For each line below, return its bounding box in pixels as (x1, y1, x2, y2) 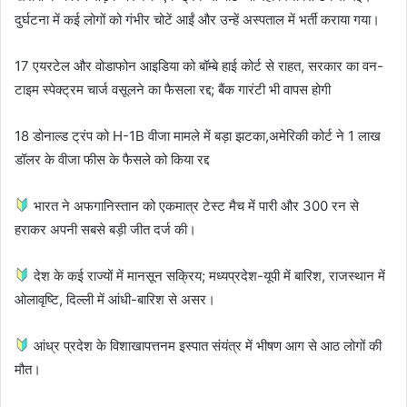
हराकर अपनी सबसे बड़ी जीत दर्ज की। (15, 220, 196, 238)
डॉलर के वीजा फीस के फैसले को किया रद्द (15, 150, 209, 168)
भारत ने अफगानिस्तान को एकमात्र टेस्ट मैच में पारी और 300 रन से (30, 196, 360, 214)
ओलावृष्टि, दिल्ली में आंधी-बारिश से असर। (15, 290, 215, 308)
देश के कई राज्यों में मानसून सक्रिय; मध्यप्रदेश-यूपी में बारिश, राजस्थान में (30, 266, 386, 284)
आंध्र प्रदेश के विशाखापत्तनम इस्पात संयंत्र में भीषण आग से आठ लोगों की (30, 336, 382, 354)
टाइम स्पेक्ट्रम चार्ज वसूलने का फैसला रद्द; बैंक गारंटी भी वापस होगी (15, 80, 331, 98)
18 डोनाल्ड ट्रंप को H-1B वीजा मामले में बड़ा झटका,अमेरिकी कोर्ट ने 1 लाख (15, 126, 381, 144)
